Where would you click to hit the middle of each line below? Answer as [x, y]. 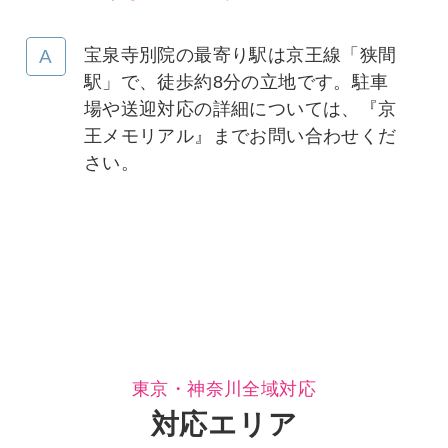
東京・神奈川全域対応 [224, 389]
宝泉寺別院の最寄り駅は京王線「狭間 [240, 55]
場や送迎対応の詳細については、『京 [240, 109]
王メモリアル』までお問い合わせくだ [240, 136]
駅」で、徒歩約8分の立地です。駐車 [236, 82]
